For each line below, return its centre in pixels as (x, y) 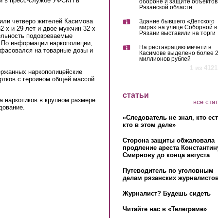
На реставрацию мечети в (175, 47)
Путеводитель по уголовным (168, 170)
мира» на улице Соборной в (178, 27)
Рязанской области (165, 8)
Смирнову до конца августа (166, 155)
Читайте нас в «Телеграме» (164, 209)
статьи (136, 95)
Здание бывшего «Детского (177, 22)
